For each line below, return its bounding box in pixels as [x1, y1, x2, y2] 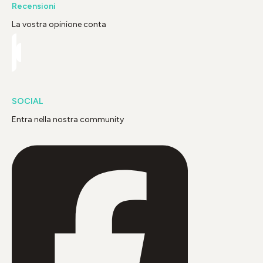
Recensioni [12, 1, 56, 12]
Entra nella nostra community [12, 114, 124, 125]
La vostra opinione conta [12, 19, 106, 30]
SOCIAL [12, 96, 43, 107]
